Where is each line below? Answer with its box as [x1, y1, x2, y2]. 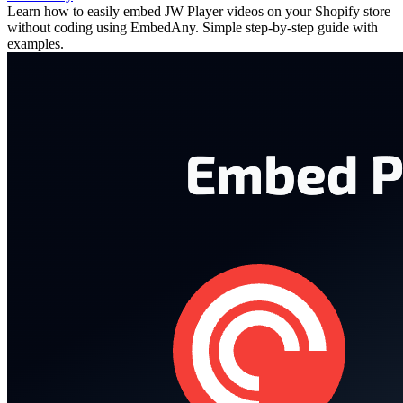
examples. [7, 36, 64, 52]
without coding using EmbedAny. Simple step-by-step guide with [7, 20, 378, 36]
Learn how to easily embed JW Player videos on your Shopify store [7, 4, 390, 20]
